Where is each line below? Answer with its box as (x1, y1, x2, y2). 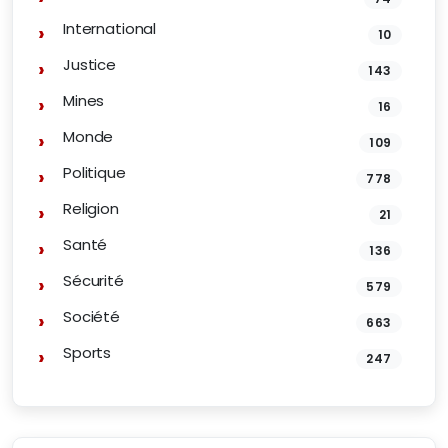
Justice (63, 54, 116, 75)
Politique (63, 162, 126, 183)
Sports (63, 342, 112, 363)
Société (63, 306, 120, 327)
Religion (63, 198, 119, 219)
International (63, 18, 157, 39)
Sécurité (63, 270, 124, 291)
